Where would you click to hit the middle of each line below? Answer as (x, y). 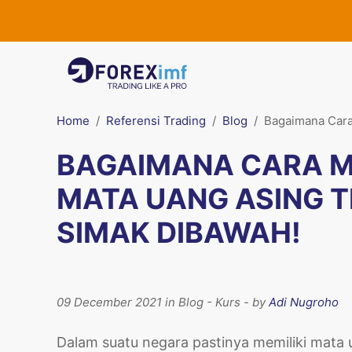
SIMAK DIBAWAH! (179, 233)
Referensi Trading (156, 121)
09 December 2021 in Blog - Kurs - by (163, 302)
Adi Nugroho (304, 302)
